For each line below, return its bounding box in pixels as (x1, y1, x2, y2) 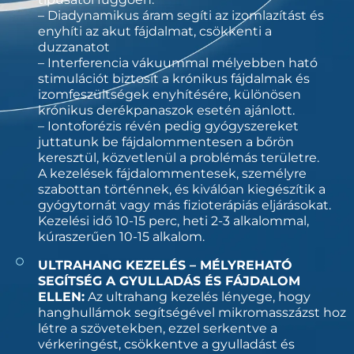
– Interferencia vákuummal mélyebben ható (37, 55, 318, 70)
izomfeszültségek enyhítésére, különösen (37, 87, 301, 102)
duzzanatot (37, 40, 118, 55)
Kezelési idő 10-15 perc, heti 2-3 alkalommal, (37, 213, 309, 228)
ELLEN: (37, 289, 85, 304)
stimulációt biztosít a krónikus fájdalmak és (37, 71, 310, 86)
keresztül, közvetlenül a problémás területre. (37, 150, 327, 165)
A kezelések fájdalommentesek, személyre (37, 166, 307, 181)
